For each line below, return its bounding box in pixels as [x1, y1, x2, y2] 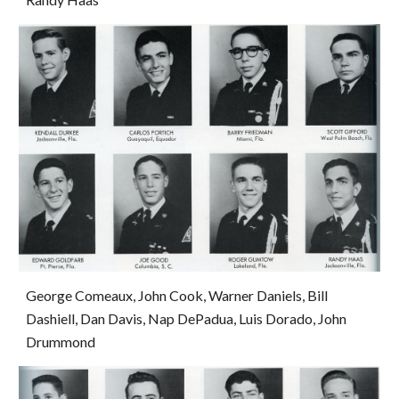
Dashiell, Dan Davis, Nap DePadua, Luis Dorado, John [26, 310, 347, 328]
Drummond [26, 333, 96, 351]
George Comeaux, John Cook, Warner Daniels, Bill [26, 287, 329, 305]
